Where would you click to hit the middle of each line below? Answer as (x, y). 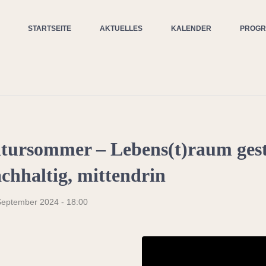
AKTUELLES (121, 28)
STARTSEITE (50, 28)
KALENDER (191, 28)
